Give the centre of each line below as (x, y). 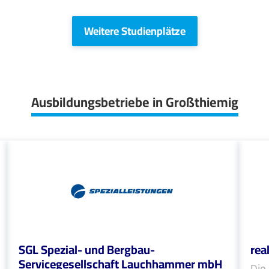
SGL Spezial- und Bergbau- (86, 249)
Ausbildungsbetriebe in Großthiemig (134, 102)
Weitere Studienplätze (134, 31)
